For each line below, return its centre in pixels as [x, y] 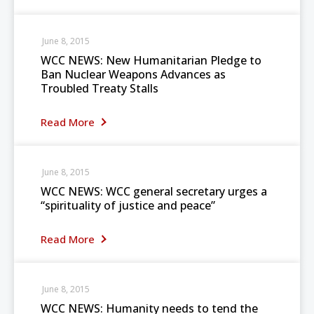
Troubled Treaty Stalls [100, 88]
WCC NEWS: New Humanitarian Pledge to [151, 60]
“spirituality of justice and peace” [128, 205]
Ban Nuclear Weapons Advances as [133, 74]
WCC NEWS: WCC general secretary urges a [154, 191]
